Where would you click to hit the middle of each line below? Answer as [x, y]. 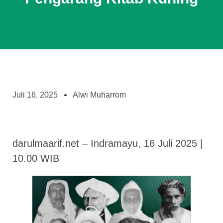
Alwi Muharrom [99, 95]
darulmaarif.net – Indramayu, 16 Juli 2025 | [108, 143]
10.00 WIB [36, 158]
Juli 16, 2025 [35, 95]
